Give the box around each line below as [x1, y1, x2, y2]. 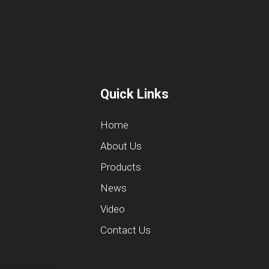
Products [100, 160, 141, 173]
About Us [100, 139, 142, 152]
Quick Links [100, 86, 169, 101]
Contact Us [100, 223, 151, 236]
